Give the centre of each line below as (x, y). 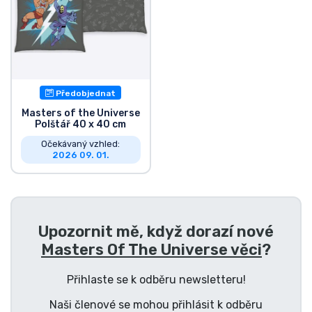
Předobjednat (85, 93)
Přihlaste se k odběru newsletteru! (156, 280)
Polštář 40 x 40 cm (81, 125)
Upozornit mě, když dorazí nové (156, 232)
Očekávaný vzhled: (81, 144)
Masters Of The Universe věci (151, 250)
